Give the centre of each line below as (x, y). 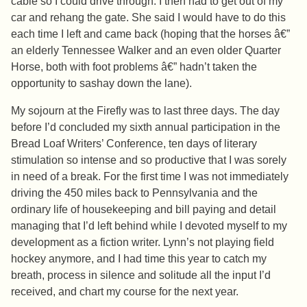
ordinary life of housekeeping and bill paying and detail (144, 210)
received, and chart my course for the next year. (125, 292)
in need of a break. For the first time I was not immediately (150, 177)
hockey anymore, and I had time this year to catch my (139, 259)
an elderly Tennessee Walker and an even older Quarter (146, 51)
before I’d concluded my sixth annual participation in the (146, 127)
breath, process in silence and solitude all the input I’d (141, 275)
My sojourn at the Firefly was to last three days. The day (145, 111)
